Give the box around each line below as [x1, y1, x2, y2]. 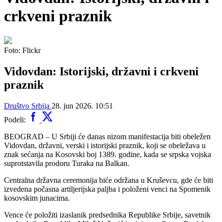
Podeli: [4, 115, 28, 124]
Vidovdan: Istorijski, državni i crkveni [4, 64, 199, 78]
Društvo [4, 101, 29, 110]
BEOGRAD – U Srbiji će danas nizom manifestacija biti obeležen [4, 132, 211, 141]
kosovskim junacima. [4, 193, 70, 202]
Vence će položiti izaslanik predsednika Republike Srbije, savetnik [4, 210, 211, 219]
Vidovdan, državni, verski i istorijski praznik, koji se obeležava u [4, 141, 206, 150]
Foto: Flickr [4, 46, 41, 55]
